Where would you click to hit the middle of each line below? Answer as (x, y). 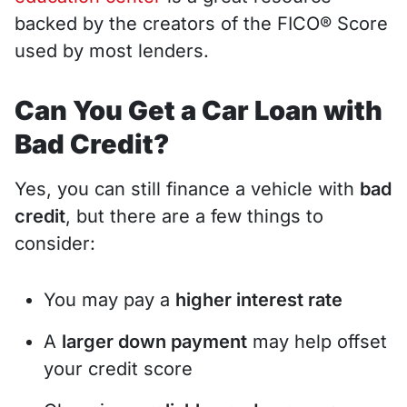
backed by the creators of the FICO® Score (201, 23)
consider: (55, 243)
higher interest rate (259, 299)
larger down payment (154, 341)
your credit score (118, 368)
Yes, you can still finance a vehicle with (187, 189)
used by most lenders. (112, 50)
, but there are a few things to (194, 216)
